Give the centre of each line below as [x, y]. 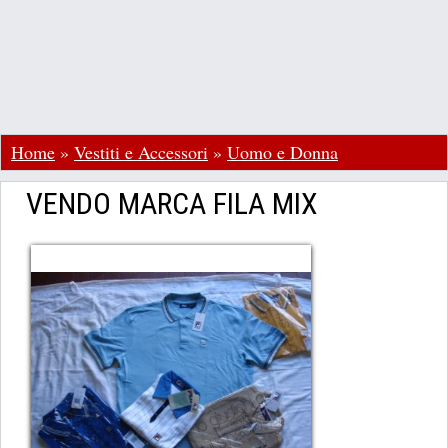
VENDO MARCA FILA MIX [172, 203]
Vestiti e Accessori [141, 152]
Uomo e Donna [282, 152]
